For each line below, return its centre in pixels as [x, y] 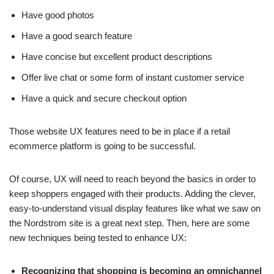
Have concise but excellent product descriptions [117, 57]
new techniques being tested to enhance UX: [98, 238]
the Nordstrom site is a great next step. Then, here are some [129, 223]
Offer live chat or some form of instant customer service [133, 78]
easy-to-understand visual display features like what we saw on [135, 209]
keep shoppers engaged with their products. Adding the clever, [132, 194]
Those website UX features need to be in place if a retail [120, 131]
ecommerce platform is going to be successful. [102, 146]
